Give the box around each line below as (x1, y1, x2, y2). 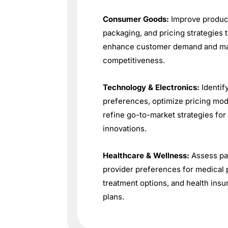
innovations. (103, 124, 147, 134)
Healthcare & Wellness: (103, 151, 189, 161)
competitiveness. (103, 55, 165, 66)
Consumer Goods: (103, 14, 169, 24)
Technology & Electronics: (103, 82, 199, 93)
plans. (103, 192, 124, 202)
